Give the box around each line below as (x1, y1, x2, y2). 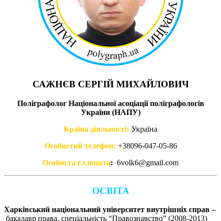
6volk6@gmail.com (117, 158, 179, 167)
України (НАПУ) (80, 108, 141, 116)
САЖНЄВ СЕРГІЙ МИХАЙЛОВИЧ (32, 79, 189, 89)
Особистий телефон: (44, 142, 116, 150)
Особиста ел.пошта (42, 158, 110, 167)
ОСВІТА (92, 185, 129, 196)
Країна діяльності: (64, 125, 129, 133)
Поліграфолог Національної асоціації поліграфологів (17, 99, 204, 108)
